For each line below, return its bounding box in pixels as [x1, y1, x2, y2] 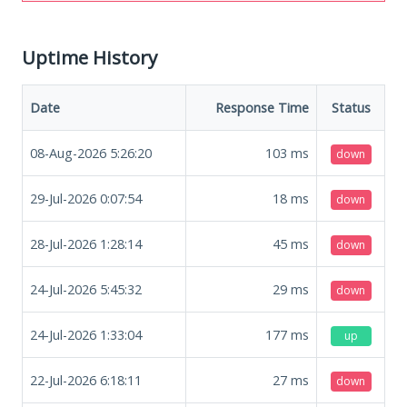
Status [331, 98, 371, 116]
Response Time [215, 98, 309, 116]
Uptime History [22, 44, 157, 70]
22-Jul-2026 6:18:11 [30, 371, 142, 389]
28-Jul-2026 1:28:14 [30, 234, 142, 253]
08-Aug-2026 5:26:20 [30, 144, 152, 162]
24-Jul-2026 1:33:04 [30, 325, 142, 343]
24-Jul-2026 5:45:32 [30, 280, 142, 298]
